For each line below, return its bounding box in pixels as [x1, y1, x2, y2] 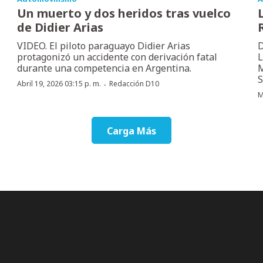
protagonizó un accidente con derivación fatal [17, 50, 218, 63]
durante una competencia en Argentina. [17, 61, 192, 75]
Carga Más [107, 124, 156, 137]
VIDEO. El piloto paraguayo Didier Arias [17, 39, 191, 52]
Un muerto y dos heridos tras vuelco [17, 5, 231, 21]
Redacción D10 [109, 78, 160, 89]
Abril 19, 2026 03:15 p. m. [17, 78, 102, 89]
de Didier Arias [17, 19, 104, 35]
